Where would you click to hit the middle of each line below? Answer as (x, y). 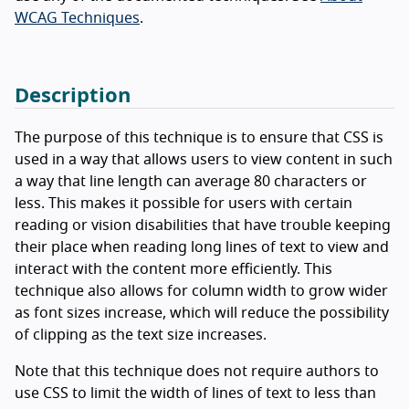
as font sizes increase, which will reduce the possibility (202, 313)
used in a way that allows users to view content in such (204, 159)
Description (73, 95)
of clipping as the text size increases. (141, 335)
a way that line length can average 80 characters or (191, 181)
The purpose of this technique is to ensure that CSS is (199, 137)
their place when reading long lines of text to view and (202, 247)
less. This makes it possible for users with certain (184, 203)
